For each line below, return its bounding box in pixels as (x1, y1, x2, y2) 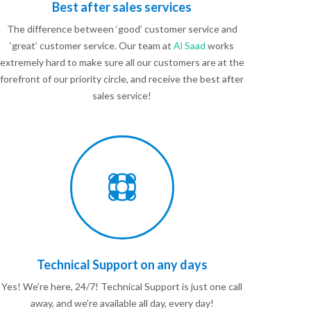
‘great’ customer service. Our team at (10, 40, 174, 51)
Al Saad (174, 40, 206, 51)
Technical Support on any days (36, 257, 208, 272)
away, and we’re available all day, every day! (30, 297, 214, 309)
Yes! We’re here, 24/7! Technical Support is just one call (1, 280, 243, 292)
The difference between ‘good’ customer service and (6, 23, 237, 35)
